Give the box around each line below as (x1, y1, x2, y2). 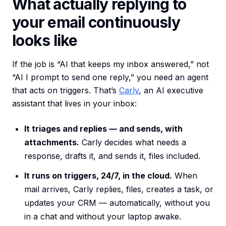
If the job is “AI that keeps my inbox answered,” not (12, 59, 209, 70)
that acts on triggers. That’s (12, 85, 119, 96)
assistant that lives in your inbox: (12, 98, 137, 109)
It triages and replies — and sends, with (24, 124, 183, 134)
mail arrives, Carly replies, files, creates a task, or (24, 184, 213, 195)
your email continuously (12, 13, 180, 32)
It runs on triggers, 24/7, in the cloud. (24, 171, 172, 181)
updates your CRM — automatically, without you (24, 198, 210, 208)
